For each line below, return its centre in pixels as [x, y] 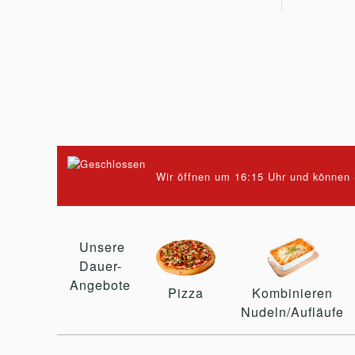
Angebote [100, 284]
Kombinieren [292, 292]
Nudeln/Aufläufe [292, 311]
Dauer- [100, 265]
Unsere [100, 246]
